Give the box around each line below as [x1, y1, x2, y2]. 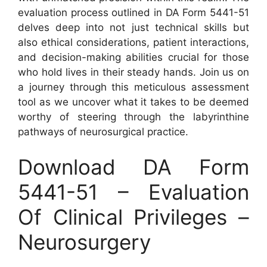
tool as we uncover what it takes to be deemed [18, 95, 249, 108]
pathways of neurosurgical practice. [18, 125, 188, 138]
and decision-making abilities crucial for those [18, 51, 249, 63]
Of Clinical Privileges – [18, 204, 249, 230]
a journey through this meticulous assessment [18, 80, 249, 93]
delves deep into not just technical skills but [18, 21, 249, 33]
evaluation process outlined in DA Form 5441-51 [18, 6, 249, 18]
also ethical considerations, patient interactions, [18, 36, 249, 48]
